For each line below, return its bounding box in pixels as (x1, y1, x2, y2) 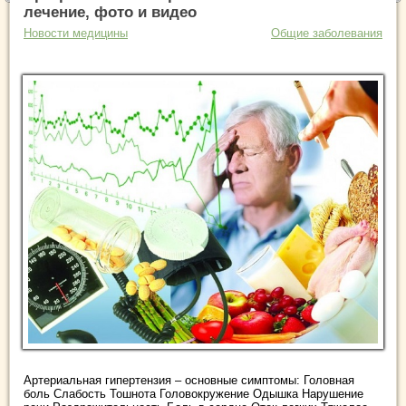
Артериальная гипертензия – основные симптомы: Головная (24, 372, 354, 387)
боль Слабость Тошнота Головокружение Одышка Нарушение (24, 386, 363, 401)
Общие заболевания (271, 26, 382, 40)
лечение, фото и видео (24, 4, 197, 21)
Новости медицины (24, 26, 128, 40)
